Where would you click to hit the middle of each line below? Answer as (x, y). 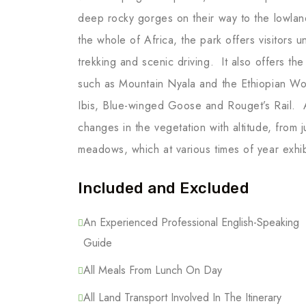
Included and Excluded (164, 188)
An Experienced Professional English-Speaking (191, 222)
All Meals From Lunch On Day (153, 270)
